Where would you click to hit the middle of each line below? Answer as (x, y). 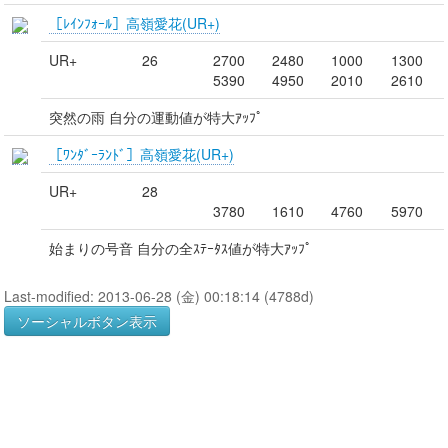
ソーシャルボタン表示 (87, 320)
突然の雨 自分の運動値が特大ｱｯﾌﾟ (156, 116)
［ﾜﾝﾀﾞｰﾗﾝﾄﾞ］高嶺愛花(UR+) (141, 153)
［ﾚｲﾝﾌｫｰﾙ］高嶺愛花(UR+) (134, 22)
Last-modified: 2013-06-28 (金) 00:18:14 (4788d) (159, 295)
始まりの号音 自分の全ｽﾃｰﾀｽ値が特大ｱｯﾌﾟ (180, 247)
